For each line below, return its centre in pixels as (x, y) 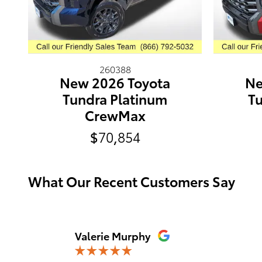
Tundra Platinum (115, 99)
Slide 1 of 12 (81, 233)
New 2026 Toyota (115, 82)
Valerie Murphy (113, 235)
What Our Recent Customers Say (132, 181)
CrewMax (115, 115)
